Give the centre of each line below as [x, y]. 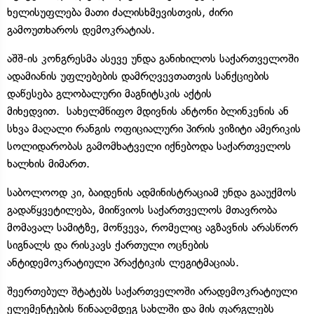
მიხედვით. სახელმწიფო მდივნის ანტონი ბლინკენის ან [148, 111]
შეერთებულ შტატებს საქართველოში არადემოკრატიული [152, 291]
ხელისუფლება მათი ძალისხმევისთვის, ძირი [120, 12]
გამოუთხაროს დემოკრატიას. [81, 29]
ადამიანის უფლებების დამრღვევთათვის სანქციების [138, 76]
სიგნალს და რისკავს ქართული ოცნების [108, 245]
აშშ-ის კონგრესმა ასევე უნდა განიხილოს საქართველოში [153, 58]
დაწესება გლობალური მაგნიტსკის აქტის [109, 93]
